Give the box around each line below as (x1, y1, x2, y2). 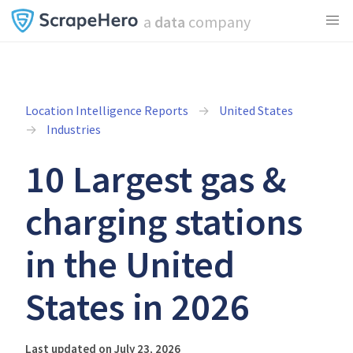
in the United (25, 240, 235, 288)
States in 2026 (25, 283, 250, 330)
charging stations (25, 198, 303, 245)
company (184, 12, 251, 32)
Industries (46, 121, 101, 137)
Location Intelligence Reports (25, 102, 188, 118)
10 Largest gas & (25, 155, 287, 203)
